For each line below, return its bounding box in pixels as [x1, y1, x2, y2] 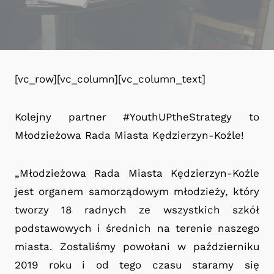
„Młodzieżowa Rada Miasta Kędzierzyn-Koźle [15, 167, 259, 179]
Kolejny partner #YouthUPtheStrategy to [15, 111, 259, 123]
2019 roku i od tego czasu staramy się [15, 259, 259, 271]
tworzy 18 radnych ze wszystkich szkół [15, 204, 259, 216]
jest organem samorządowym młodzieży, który [15, 185, 259, 198]
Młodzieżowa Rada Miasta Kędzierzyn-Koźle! [15, 129, 244, 141]
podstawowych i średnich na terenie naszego [15, 222, 259, 234]
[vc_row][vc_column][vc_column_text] [15, 73, 206, 85]
